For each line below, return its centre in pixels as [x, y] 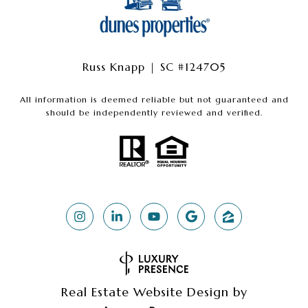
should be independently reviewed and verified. [154, 112]
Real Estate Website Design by [154, 292]
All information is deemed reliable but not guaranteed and [154, 99]
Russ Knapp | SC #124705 [154, 66]
